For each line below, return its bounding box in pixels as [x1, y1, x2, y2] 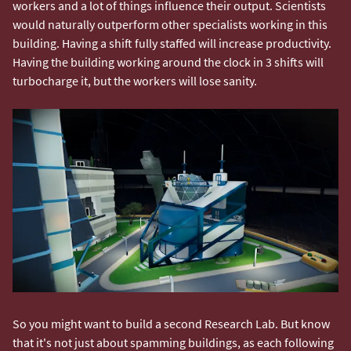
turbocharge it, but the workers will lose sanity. [13, 72, 257, 89]
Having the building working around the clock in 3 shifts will [13, 53, 324, 70]
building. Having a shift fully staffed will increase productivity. [13, 34, 331, 51]
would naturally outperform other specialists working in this [13, 16, 327, 32]
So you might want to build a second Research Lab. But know [13, 315, 330, 331]
